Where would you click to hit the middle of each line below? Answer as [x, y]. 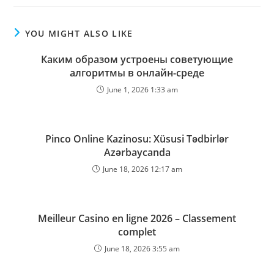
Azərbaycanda [137, 153]
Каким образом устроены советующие [137, 60]
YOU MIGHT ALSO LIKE [79, 34]
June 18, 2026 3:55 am [142, 249]
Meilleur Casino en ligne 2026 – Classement [137, 219]
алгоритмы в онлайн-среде [137, 73]
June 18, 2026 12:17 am [142, 169]
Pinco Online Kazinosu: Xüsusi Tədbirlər [137, 139]
